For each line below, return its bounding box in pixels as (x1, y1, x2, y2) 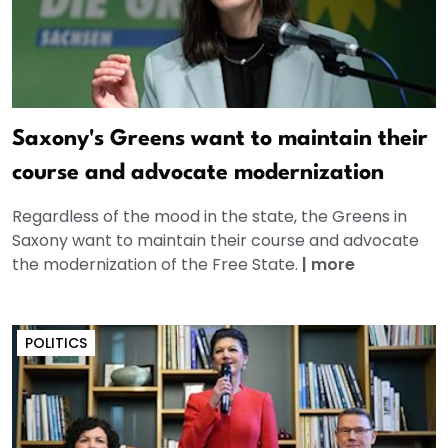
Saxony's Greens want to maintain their (12, 127, 428, 150)
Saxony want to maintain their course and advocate (12, 228, 419, 252)
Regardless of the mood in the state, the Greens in (12, 204, 407, 228)
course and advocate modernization (12, 161, 384, 184)
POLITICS (25, 332, 87, 353)
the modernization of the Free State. (12, 252, 302, 276)
